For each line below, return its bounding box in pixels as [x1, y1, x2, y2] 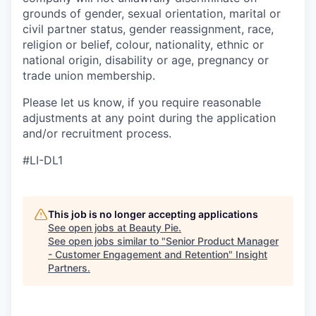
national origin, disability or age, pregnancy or [23, 53, 269, 67]
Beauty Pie [129, 221, 178, 233]
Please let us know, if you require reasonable [23, 95, 261, 109]
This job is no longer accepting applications [48, 208, 258, 220]
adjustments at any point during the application [23, 111, 276, 125]
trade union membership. [23, 68, 155, 83]
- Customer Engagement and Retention [48, 248, 229, 260]
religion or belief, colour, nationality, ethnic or [23, 37, 264, 51]
